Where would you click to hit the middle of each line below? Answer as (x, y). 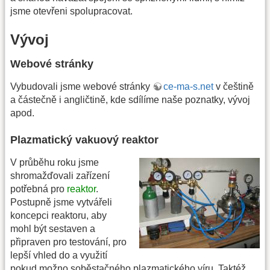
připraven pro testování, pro (68, 242)
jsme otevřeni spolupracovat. (71, 11)
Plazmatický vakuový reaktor (84, 140)
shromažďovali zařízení (60, 175)
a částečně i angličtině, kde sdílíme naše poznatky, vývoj (130, 100)
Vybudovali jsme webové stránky (81, 87)
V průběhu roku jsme (55, 162)
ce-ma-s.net (188, 87)
